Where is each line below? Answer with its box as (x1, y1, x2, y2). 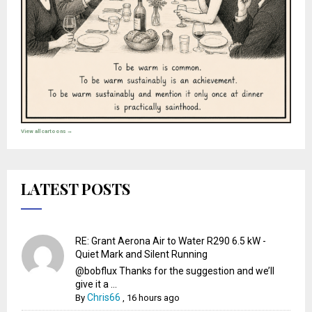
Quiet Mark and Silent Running (75, 248, 208, 260)
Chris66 (87, 291, 121, 303)
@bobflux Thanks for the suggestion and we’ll (75, 265, 275, 276)
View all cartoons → (21, 127, 72, 134)
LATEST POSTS (21, 178, 130, 199)
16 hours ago (127, 292, 180, 303)
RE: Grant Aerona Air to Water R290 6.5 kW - (75, 235, 267, 247)
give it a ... (75, 278, 118, 290)
